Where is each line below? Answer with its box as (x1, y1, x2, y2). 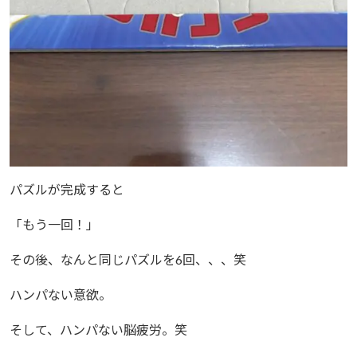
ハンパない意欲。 (10, 287, 112, 303)
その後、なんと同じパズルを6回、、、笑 (10, 252, 246, 268)
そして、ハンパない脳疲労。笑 (10, 322, 187, 338)
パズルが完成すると (10, 182, 124, 198)
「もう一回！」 (10, 217, 99, 233)
